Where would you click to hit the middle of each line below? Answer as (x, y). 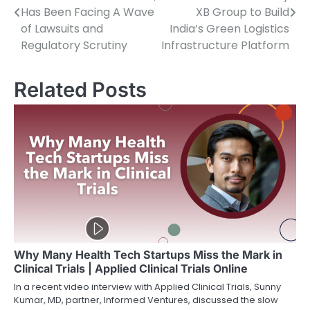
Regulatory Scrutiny (74, 46)
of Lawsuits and (62, 29)
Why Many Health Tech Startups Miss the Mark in (148, 255)
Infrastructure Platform (225, 46)
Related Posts (80, 90)
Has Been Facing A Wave (88, 12)
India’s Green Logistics (229, 29)
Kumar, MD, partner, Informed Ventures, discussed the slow (146, 300)
